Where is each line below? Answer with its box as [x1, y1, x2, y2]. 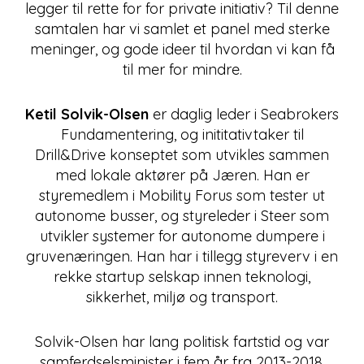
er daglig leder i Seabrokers [149, 105, 339, 123]
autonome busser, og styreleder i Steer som [35, 206, 329, 225]
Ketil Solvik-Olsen [25, 105, 149, 123]
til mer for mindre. [122, 60, 242, 79]
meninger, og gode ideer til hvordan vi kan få [29, 40, 335, 58]
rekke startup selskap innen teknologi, [54, 267, 310, 286]
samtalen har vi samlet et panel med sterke [34, 19, 330, 38]
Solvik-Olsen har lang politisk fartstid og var [35, 332, 329, 351]
